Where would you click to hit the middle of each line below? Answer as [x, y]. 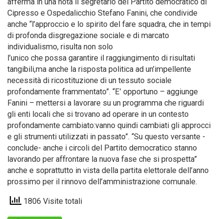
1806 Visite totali [52, 201]
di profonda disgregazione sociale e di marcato [88, 35]
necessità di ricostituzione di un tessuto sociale [89, 80]
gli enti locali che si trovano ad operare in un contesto [98, 114]
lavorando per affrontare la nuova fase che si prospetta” [102, 159]
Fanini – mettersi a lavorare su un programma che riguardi [106, 103]
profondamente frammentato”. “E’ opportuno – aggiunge [103, 92]
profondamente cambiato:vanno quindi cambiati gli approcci [109, 125]
